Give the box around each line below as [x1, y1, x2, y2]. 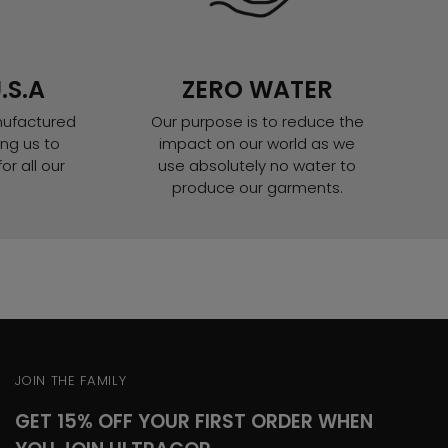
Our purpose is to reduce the [150, 111, 364, 133]
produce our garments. [171, 177, 343, 199]
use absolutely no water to [158, 155, 357, 177]
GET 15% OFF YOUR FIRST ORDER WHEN [14, 408, 373, 436]
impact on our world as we [159, 133, 356, 155]
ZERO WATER [181, 73, 333, 107]
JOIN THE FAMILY [14, 371, 127, 391]
